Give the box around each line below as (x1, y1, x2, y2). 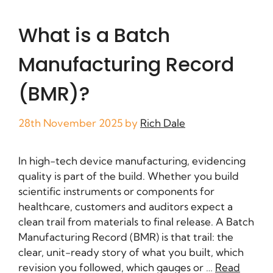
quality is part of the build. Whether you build (18, 169, 239, 182)
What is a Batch (18, 21, 170, 49)
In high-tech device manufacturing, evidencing (18, 154, 246, 167)
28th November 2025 (18, 116, 122, 129)
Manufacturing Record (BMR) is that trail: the (18, 230, 233, 243)
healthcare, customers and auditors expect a (18, 199, 233, 213)
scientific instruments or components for (18, 184, 214, 197)
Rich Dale (140, 116, 185, 129)
